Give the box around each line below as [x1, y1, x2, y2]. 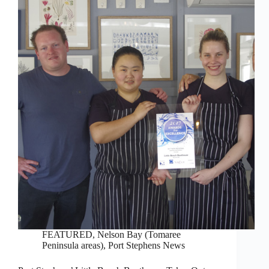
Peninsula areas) [42, 240, 103, 251]
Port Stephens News [108, 240, 185, 251]
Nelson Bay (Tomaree [97, 229, 181, 240]
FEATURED [42, 229, 92, 240]
